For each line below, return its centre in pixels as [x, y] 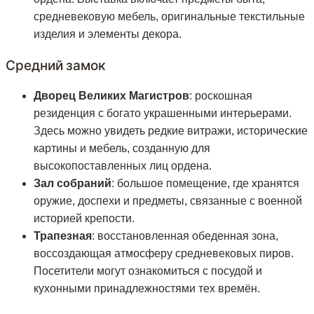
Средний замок [56, 65]
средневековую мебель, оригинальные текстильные [169, 17]
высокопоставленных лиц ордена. [123, 166]
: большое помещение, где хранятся [205, 184]
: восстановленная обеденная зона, [185, 236]
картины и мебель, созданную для [122, 149]
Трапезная [63, 236]
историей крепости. [84, 219]
